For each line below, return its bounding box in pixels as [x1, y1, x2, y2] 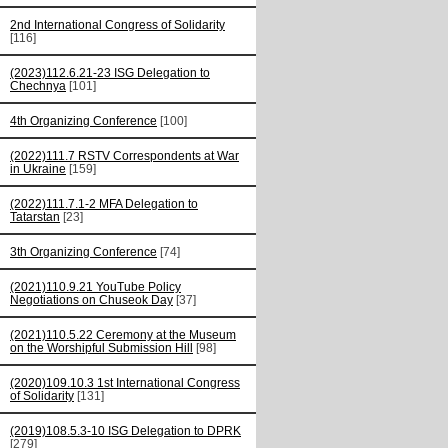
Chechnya [10, 79, 66, 93]
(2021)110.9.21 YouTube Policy [10, 280, 181, 294]
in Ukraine [10, 162, 66, 176]
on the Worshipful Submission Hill [10, 341, 193, 355]
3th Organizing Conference [10, 245, 157, 259]
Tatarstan [10, 210, 60, 224]
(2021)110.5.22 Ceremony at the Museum [10, 328, 236, 342]
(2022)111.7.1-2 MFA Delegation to [10, 197, 198, 211]
